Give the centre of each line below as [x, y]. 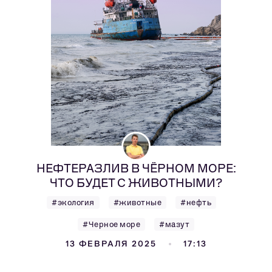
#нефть [196, 202]
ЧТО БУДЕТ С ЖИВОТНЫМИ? [136, 183]
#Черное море [111, 224]
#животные [137, 202]
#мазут [174, 224]
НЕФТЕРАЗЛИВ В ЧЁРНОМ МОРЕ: [136, 168]
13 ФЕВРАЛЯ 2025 [111, 244]
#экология [73, 202]
